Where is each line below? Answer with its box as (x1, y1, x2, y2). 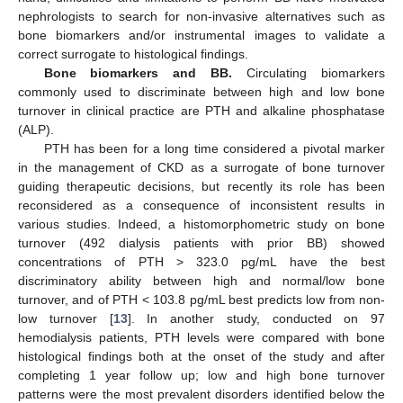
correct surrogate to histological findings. (18, 47, 248, 62)
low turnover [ (18, 311, 113, 327)
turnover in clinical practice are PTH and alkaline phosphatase (18, 103, 385, 119)
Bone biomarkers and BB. (43, 66, 233, 81)
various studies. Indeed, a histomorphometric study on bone (18, 217, 385, 232)
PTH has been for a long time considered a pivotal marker (43, 141, 385, 157)
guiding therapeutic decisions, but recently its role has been (18, 179, 385, 194)
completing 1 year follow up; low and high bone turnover (18, 368, 385, 383)
